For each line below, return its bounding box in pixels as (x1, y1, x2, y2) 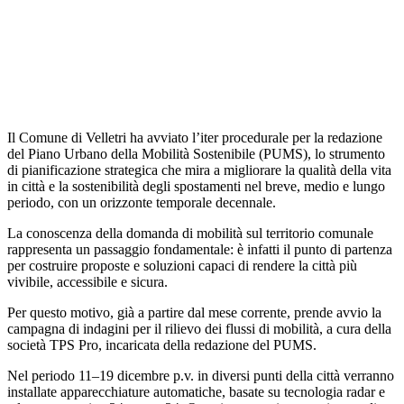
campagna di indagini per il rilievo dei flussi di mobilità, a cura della (7, 320, 391, 336)
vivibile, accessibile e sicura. (7, 273, 168, 289)
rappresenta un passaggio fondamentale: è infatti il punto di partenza (7, 241, 392, 257)
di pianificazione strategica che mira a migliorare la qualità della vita (7, 161, 391, 178)
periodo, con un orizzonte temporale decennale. (7, 194, 276, 210)
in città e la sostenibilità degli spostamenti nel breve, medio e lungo (7, 178, 385, 194)
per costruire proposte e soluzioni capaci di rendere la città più (7, 257, 357, 273)
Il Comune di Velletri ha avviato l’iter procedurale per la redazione (7, 129, 382, 145)
